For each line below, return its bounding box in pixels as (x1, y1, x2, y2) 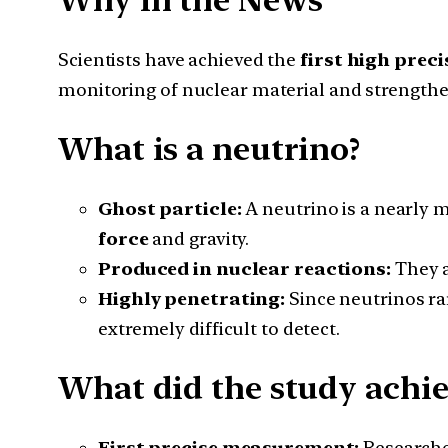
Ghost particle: (98, 197, 242, 219)
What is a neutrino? (58, 130, 361, 169)
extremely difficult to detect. (98, 317, 340, 339)
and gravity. (148, 227, 250, 249)
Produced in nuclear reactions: (98, 257, 391, 279)
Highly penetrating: (98, 287, 286, 309)
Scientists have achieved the (58, 48, 301, 70)
